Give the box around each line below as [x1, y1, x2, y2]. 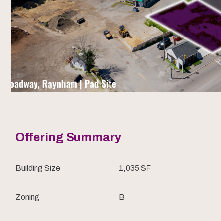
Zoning [15, 193, 39, 201]
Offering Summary [15, 131, 121, 144]
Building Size [15, 164, 60, 172]
